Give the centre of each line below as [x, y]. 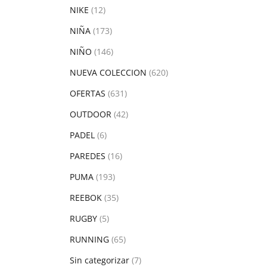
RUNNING [89, 239]
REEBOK [86, 198]
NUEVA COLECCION [108, 72]
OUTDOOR [91, 114]
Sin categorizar [100, 260]
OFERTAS [88, 93]
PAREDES [88, 156]
